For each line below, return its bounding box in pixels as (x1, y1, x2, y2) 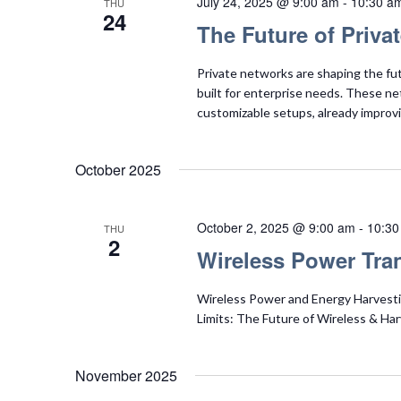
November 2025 (75, 364, 177, 386)
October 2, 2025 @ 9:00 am (196, 218, 355, 236)
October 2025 (75, 158, 161, 180)
